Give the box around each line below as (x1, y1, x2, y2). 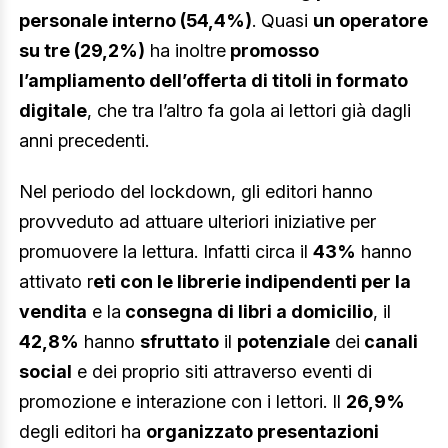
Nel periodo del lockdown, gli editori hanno (19, 181, 373, 203)
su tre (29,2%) (19, 39, 145, 61)
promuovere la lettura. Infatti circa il (19, 241, 313, 263)
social (19, 361, 72, 383)
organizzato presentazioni (146, 421, 379, 443)
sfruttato (140, 331, 219, 353)
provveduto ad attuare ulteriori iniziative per (19, 211, 376, 233)
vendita (19, 301, 87, 323)
